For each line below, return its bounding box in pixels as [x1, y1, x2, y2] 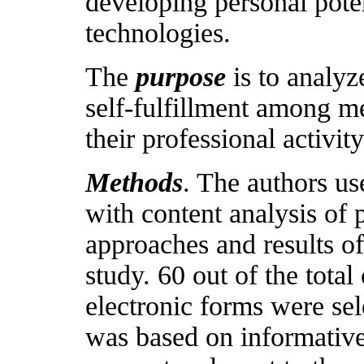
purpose [136, 62, 226, 92]
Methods [85, 167, 183, 197]
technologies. [85, 18, 231, 48]
